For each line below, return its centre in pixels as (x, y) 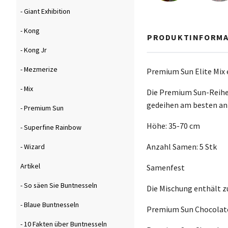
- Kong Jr (34, 50)
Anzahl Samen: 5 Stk (182, 146)
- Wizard (33, 147)
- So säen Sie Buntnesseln (59, 186)
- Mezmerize (39, 69)
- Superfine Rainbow (51, 127)
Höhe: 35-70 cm (173, 125)
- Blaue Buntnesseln (50, 205)
